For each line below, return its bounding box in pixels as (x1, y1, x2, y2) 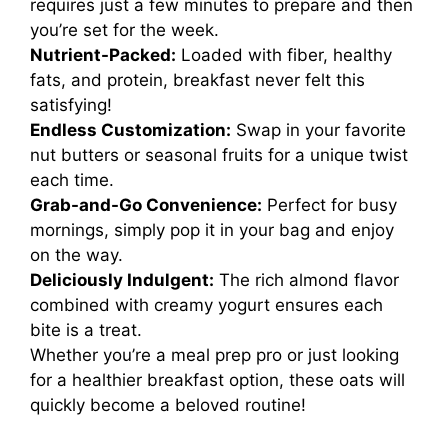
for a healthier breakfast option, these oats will (30, 370, 405, 391)
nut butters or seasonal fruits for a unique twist (30, 145, 408, 166)
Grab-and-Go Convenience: (30, 195, 262, 216)
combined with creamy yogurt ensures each (30, 295, 383, 316)
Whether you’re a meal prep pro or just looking (30, 345, 399, 366)
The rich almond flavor (214, 270, 399, 291)
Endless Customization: (30, 120, 231, 141)
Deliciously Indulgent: (30, 270, 214, 291)
